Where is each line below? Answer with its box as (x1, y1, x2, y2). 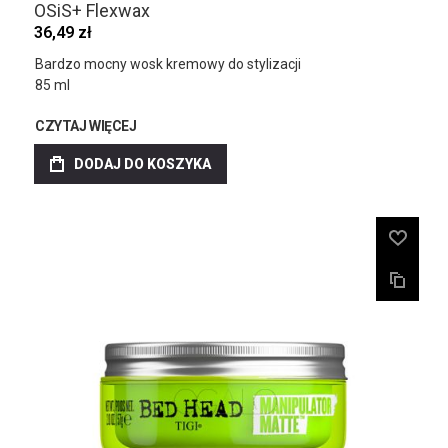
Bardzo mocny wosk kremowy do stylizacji (35, 56, 301, 72)
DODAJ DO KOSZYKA (74, 156, 211, 172)
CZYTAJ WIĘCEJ (35, 118, 137, 134)
